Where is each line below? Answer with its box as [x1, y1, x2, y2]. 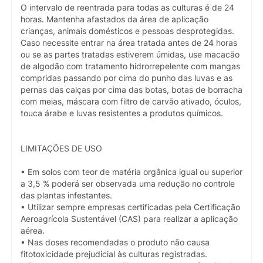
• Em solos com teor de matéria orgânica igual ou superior [21, 167, 242, 177]
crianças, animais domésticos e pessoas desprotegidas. [21, 26, 234, 36]
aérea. [21, 226, 45, 236]
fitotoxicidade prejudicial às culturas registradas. [21, 249, 207, 259]
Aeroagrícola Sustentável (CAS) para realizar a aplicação [21, 214, 238, 224]
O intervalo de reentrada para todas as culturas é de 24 [21, 3, 234, 13]
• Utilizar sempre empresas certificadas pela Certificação [21, 203, 240, 213]
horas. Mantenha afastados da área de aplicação [21, 15, 208, 25]
